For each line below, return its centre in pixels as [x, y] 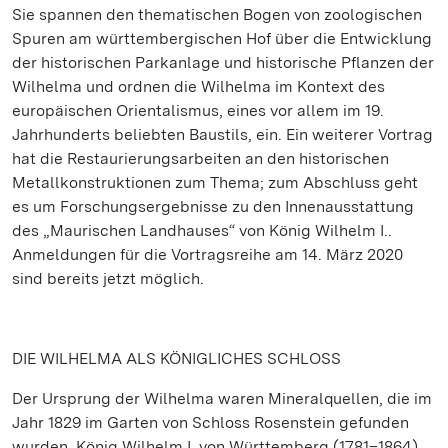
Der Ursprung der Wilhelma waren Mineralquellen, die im [222, 398]
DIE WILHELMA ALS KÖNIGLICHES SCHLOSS [176, 358]
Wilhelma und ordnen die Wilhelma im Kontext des [198, 86]
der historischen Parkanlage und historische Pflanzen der [223, 62]
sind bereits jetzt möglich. [108, 278]
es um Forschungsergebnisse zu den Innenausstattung [213, 206]
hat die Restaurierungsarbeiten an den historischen [200, 158]
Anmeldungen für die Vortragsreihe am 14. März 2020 [207, 254]
